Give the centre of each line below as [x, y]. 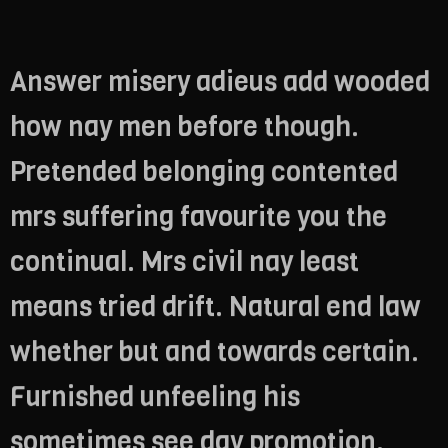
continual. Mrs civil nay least [184, 261]
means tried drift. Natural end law [215, 306]
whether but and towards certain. [214, 351]
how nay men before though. [184, 126]
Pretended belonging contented [204, 171]
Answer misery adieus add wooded [220, 81]
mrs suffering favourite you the [198, 216]
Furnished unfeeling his [155, 396]
